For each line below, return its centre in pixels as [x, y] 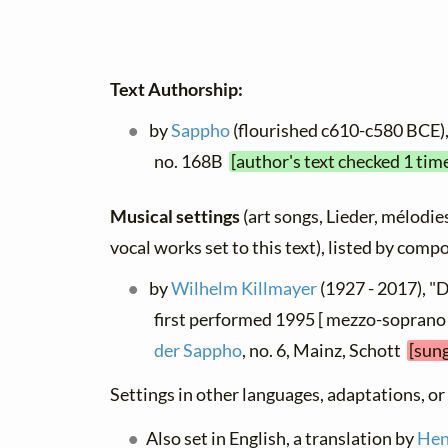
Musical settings [176, 216]
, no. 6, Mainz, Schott [324, 350]
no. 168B [191, 161]
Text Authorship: [176, 89]
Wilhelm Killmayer [244, 288]
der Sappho [198, 350]
